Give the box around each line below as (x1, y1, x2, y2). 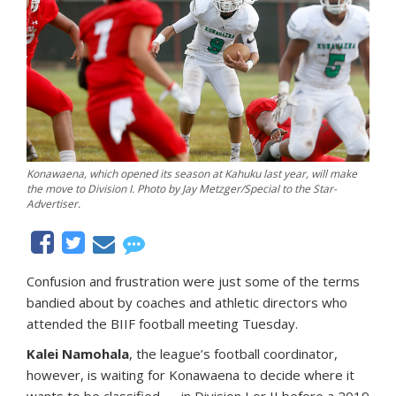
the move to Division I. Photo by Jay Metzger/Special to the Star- (27, 180, 337, 196)
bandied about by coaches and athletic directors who (27, 293, 347, 311)
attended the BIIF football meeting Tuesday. (27, 314, 298, 332)
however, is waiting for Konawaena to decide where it (27, 365, 354, 384)
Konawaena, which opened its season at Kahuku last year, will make (27, 165, 357, 181)
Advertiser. (27, 195, 80, 211)
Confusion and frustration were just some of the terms (27, 271, 360, 290)
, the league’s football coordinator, (129, 344, 338, 362)
